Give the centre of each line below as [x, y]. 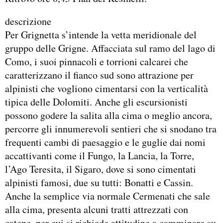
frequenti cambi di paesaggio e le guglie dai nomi [105, 142]
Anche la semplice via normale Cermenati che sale [108, 196]
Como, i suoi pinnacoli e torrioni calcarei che [97, 61]
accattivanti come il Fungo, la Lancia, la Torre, [100, 155]
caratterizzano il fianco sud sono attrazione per [99, 75]
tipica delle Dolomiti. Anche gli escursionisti [96, 102]
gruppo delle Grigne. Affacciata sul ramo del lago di [110, 48]
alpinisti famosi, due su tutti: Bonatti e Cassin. [99, 182]
